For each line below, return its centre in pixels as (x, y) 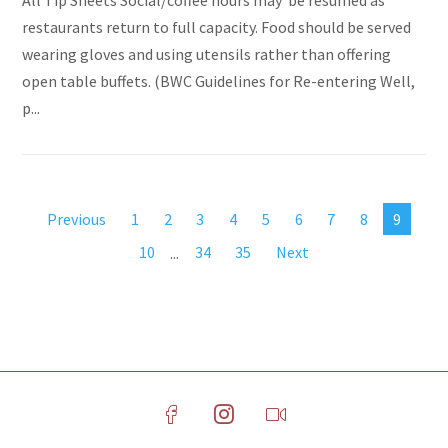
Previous (76, 219)
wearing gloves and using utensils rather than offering (207, 54)
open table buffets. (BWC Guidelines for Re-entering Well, (219, 81)
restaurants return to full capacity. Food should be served (217, 27)
